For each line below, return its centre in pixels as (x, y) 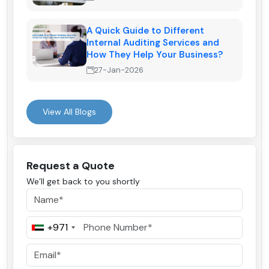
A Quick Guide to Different (145, 31)
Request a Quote (71, 166)
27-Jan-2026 (119, 70)
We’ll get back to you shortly (83, 182)
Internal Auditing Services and (153, 43)
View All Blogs (69, 112)
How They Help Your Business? (155, 55)
